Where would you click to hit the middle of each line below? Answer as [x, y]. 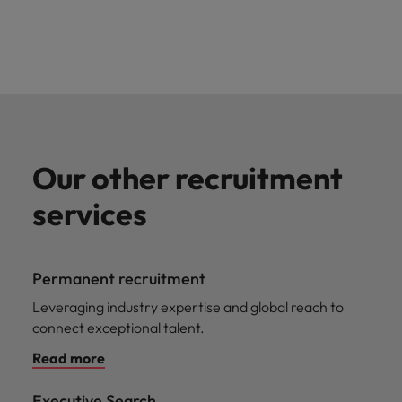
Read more [69, 358]
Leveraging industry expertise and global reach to [188, 306]
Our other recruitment [188, 178]
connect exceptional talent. [118, 327]
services [90, 214]
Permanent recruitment [119, 278]
